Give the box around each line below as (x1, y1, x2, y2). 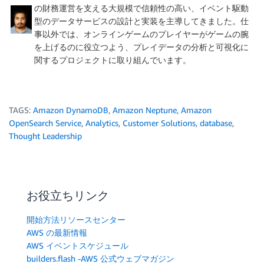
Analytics (85, 118, 118, 128)
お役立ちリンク (27, 189, 109, 203)
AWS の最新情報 (27, 227, 87, 238)
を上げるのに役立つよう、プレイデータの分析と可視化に (34, 42, 249, 52)
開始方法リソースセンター (27, 214, 126, 225)
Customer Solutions (123, 118, 196, 128)
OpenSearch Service (9, 118, 81, 128)
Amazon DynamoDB (33, 105, 108, 115)
